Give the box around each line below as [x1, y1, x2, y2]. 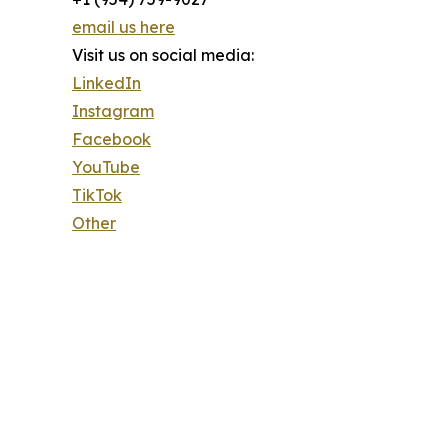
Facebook [72, 128, 151, 149]
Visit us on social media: [72, 44, 254, 65]
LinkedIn [72, 72, 141, 93]
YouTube [72, 156, 140, 177]
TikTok [72, 184, 122, 205]
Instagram [72, 100, 154, 121]
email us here [72, 16, 175, 37]
